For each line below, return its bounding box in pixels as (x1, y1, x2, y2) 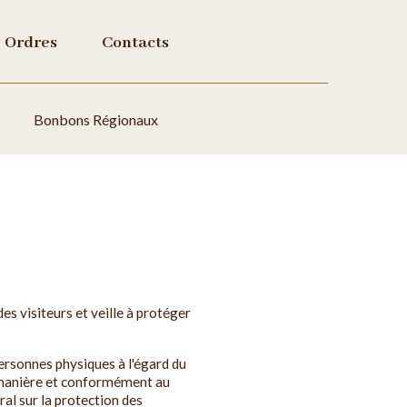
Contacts (102, 32, 170, 54)
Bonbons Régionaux (34, 111, 158, 129)
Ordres (5, 32, 58, 54)
